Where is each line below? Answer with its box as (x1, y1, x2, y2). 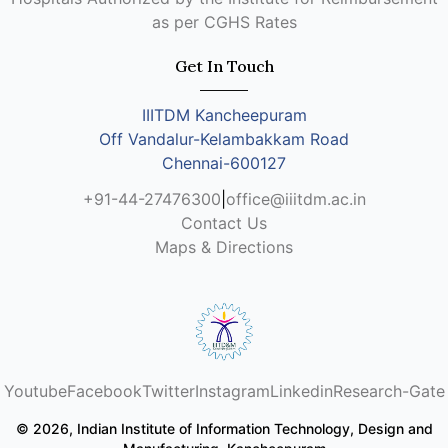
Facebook (66, 381, 142, 401)
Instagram (194, 381, 270, 401)
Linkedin (269, 381, 333, 401)
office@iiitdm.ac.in (225, 189, 366, 209)
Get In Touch (174, 56, 274, 76)
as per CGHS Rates (151, 12, 297, 32)
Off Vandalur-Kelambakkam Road (99, 129, 349, 149)
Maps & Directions (155, 237, 293, 257)
